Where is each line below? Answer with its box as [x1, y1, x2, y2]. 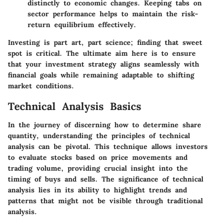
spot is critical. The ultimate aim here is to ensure [8, 48, 196, 58]
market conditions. [8, 81, 74, 90]
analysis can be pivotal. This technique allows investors [8, 142, 208, 151]
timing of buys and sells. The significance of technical [8, 175, 203, 184]
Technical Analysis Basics [8, 99, 141, 113]
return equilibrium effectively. [28, 20, 136, 29]
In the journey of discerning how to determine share [8, 120, 201, 130]
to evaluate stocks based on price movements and [8, 153, 187, 162]
